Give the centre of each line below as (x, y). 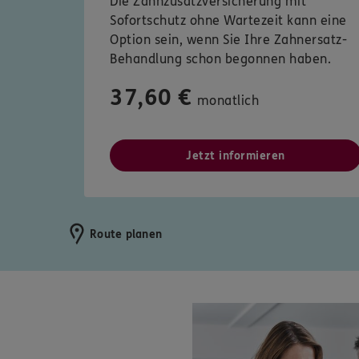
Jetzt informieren (236, 156)
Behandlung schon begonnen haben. (220, 59)
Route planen (126, 234)
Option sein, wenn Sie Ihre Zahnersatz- (228, 40)
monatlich (228, 101)
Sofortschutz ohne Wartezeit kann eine (228, 21)
